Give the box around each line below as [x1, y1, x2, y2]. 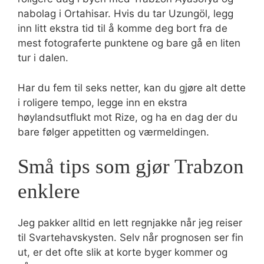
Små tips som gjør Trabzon [18, 155, 244, 178]
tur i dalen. [18, 52, 68, 64]
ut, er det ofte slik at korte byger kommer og [18, 246, 227, 258]
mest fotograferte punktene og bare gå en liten [18, 37, 240, 49]
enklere [18, 180, 80, 203]
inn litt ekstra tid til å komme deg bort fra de [18, 22, 227, 34]
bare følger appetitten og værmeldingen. [18, 126, 209, 138]
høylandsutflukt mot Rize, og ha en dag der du [18, 111, 237, 123]
